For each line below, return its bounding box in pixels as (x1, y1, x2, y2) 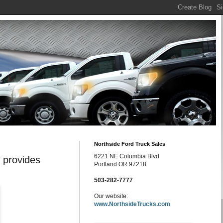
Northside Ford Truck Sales (94, 141, 165, 147)
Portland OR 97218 (94, 161, 146, 168)
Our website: (94, 193, 128, 200)
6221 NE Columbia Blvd (94, 153, 159, 160)
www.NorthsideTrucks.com (94, 201, 170, 208)
